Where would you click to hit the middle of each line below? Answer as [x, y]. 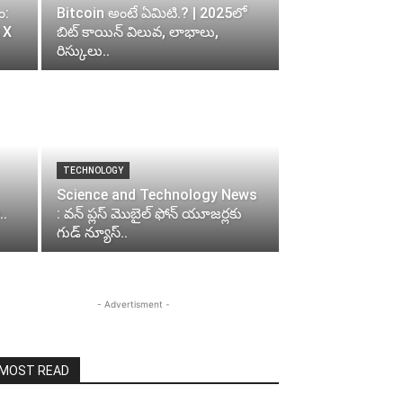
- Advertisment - [133, 304]
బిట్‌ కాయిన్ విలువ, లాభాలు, [138, 32]
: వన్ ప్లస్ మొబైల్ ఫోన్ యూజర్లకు [149, 214]
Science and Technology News [157, 195]
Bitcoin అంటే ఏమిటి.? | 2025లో [152, 13]
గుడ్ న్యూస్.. [92, 233]
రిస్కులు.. [83, 51]
